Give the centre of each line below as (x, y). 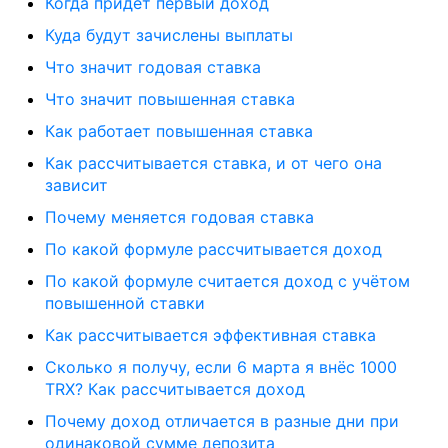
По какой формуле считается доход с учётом (227, 281)
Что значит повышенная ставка (170, 99)
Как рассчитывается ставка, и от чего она (213, 163)
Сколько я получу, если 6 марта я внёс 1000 (221, 367)
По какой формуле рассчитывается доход (213, 249)
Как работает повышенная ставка (179, 131)
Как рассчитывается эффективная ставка (210, 335)
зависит (76, 185)
